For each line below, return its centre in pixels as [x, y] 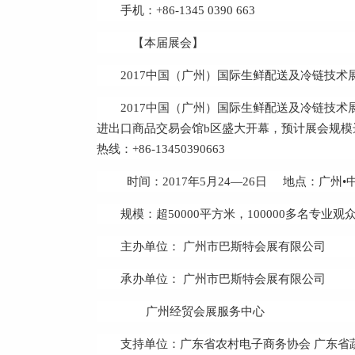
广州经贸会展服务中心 [193, 311]
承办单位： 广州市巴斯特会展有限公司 [223, 279]
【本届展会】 [168, 43]
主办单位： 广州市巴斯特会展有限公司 [223, 246]
